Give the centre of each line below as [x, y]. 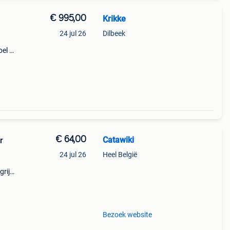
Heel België [120, 155]
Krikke [114, 19]
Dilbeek [114, 33]
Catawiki [118, 140]
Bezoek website [127, 215]
